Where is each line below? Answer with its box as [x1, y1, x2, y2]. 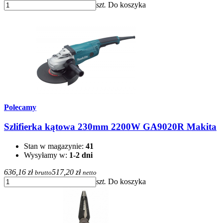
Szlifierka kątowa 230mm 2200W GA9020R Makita [4, 121, 217, 132]
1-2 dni [69, 150, 93, 159]
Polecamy [4, 103, 36, 112]
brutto [35, 168, 52, 176]
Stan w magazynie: [24, 141, 86, 150]
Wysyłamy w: [24, 150, 69, 159]
